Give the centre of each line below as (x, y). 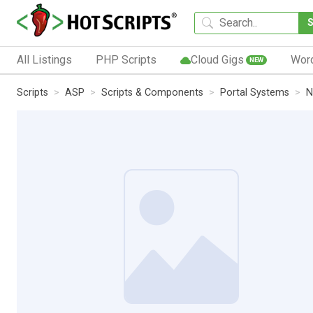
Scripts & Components (152, 92)
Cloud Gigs (217, 59)
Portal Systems (255, 92)
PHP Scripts (126, 59)
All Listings (44, 59)
